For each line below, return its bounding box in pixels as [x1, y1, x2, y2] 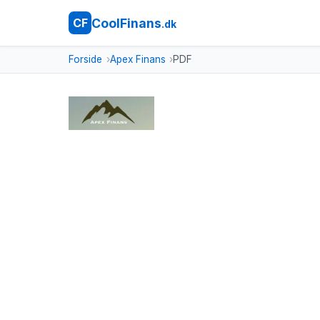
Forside [69, 54, 102, 65]
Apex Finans [109, 54, 166, 65]
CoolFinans [91, 15, 161, 31]
